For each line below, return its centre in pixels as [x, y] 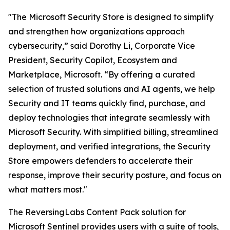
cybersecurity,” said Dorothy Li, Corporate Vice [102, 46]
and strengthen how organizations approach [97, 31]
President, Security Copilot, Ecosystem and [93, 60]
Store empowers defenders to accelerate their [100, 161]
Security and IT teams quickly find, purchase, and [107, 103]
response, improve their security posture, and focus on [115, 175]
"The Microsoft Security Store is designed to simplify [111, 17]
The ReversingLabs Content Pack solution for [97, 212]
